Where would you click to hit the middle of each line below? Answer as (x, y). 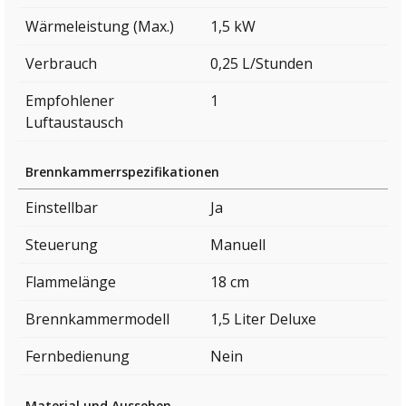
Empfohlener (70, 100)
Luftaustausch (74, 122)
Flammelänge (71, 281)
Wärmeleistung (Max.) (100, 26)
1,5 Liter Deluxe (263, 319)
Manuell (238, 244)
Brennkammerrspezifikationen (122, 171)
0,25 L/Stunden (261, 63)
